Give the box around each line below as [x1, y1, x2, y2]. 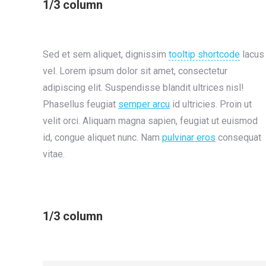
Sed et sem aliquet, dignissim [43, 49, 169, 60]
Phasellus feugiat [43, 99, 118, 110]
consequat [216, 132, 261, 143]
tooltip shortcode [169, 49, 240, 60]
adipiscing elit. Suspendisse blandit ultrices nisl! [43, 82, 244, 93]
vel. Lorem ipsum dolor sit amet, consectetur [43, 65, 227, 77]
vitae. [43, 148, 65, 160]
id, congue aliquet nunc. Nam [43, 132, 162, 143]
